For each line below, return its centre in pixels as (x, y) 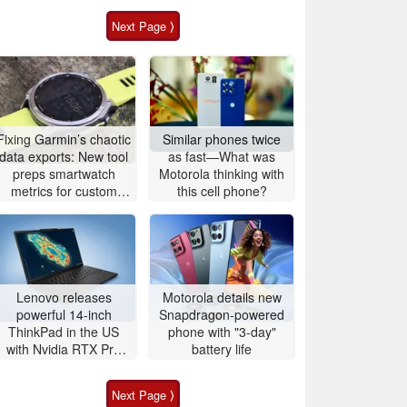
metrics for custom (64, 190)
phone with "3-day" (222, 331)
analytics (64, 208)
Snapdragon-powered (222, 314)
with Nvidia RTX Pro (64, 348)
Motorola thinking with (222, 173)
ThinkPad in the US (64, 331)
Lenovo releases (64, 297)
